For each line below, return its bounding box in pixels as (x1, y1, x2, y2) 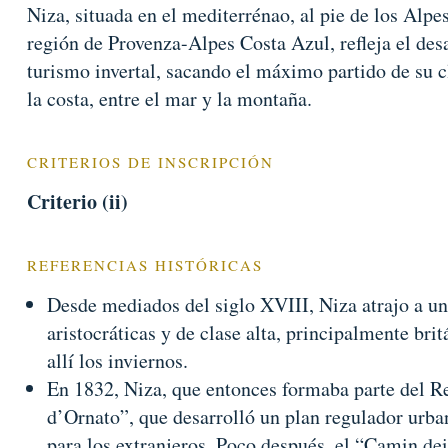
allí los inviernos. (46, 347, 188, 374)
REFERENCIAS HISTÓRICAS (26, 255, 263, 275)
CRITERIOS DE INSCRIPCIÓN (26, 152, 274, 172)
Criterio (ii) (26, 187, 128, 216)
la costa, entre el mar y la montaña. (26, 85, 312, 112)
